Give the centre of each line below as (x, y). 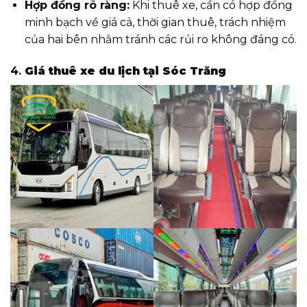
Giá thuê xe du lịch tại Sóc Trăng (125, 71)
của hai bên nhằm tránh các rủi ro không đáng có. (160, 40)
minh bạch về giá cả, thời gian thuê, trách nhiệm (155, 23)
